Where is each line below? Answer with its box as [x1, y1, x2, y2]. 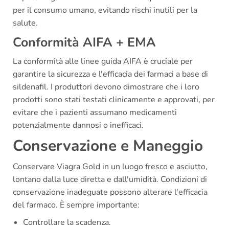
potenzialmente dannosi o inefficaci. [13, 120, 144, 131]
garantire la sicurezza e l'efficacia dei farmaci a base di [13, 68, 208, 80]
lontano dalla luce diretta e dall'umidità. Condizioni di [13, 174, 207, 186]
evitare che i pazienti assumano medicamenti [13, 107, 177, 119]
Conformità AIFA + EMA [13, 34, 156, 52]
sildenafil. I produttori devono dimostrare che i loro [13, 81, 199, 93]
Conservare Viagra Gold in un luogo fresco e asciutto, [13, 161, 208, 173]
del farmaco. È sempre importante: [13, 199, 140, 211]
